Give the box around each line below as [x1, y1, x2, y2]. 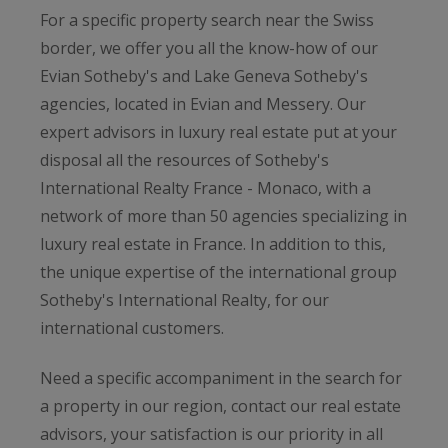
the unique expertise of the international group [40, 260, 397, 283]
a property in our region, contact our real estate [40, 394, 401, 417]
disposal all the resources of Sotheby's [40, 148, 329, 171]
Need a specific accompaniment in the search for [40, 366, 402, 389]
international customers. [40, 316, 224, 339]
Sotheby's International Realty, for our [40, 288, 329, 311]
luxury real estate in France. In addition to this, [40, 232, 386, 255]
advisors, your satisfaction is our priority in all [40, 422, 383, 445]
